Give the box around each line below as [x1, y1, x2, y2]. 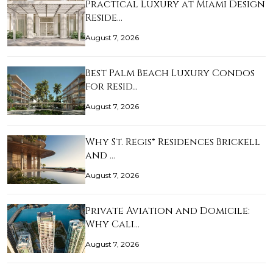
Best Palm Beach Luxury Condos [85, 66, 255, 80]
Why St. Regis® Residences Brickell [85, 135, 260, 149]
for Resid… [85, 80, 138, 94]
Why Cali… [85, 218, 140, 232]
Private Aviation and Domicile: [85, 204, 250, 218]
